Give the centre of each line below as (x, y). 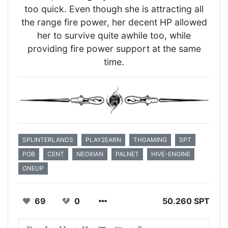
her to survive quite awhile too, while (114, 36)
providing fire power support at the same (114, 49)
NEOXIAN (90, 154)
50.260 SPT (186, 201)
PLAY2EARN (103, 139)
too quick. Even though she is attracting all (114, 9)
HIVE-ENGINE (171, 154)
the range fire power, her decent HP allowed (114, 22)
